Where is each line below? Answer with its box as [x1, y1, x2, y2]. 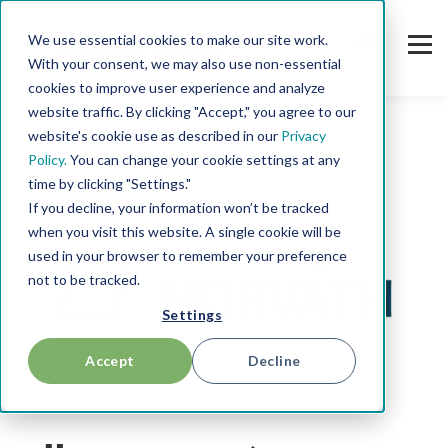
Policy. [28, 151, 67, 168]
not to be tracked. [28, 271, 140, 288]
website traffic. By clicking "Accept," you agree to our [28, 103, 356, 120]
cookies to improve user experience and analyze [28, 79, 325, 96]
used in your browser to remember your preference [28, 247, 347, 264]
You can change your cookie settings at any [67, 151, 340, 168]
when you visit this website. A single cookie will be [28, 223, 341, 240]
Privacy [281, 127, 326, 144]
